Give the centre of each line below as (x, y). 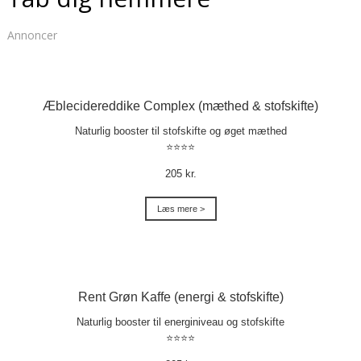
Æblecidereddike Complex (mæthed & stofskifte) (180, 106)
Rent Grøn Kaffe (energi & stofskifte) (180, 297)
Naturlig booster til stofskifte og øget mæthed (180, 131)
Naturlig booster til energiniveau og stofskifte (180, 322)
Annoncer (32, 35)
